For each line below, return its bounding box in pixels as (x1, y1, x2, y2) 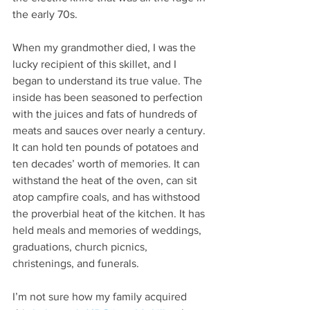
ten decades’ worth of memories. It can (12, 157, 203, 170)
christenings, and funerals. (12, 257, 139, 269)
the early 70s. (12, 8, 77, 20)
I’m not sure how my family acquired (12, 290, 190, 302)
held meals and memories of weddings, (12, 224, 204, 236)
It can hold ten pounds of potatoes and (12, 140, 201, 153)
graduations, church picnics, (12, 240, 150, 253)
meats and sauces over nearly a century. (12, 124, 208, 136)
